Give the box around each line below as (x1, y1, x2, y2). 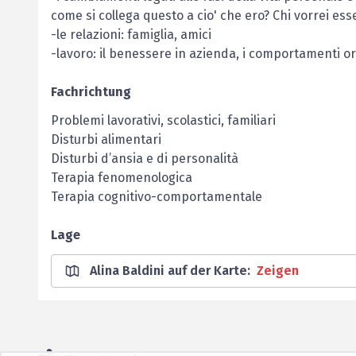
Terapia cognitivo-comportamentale (51, 189, 262, 204)
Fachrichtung (51, 84, 131, 99)
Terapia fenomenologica (51, 170, 192, 185)
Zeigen (257, 263, 299, 278)
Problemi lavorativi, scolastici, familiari (51, 113, 276, 128)
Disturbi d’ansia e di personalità (51, 151, 238, 166)
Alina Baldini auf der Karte (90, 263, 247, 278)
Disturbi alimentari (51, 132, 161, 147)
